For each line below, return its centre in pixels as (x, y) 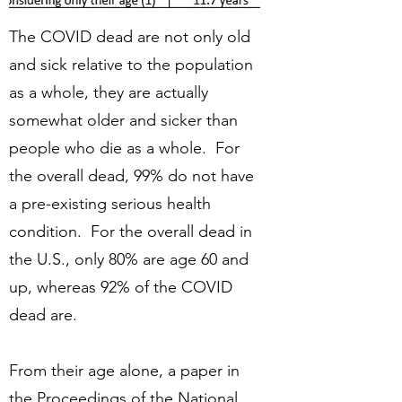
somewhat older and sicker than (123, 120)
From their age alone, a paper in (124, 371)
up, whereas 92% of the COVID (121, 287)
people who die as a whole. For (124, 148)
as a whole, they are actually (109, 92)
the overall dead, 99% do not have (131, 176)
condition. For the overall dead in (131, 232)
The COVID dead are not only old (130, 37)
